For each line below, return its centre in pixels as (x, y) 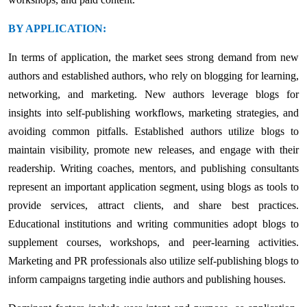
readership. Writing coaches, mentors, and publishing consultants (153, 168)
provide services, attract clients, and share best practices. (153, 205)
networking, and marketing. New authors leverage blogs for (153, 94)
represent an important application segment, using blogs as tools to (153, 186)
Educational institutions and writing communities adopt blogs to (153, 223)
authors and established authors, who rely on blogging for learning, (153, 75)
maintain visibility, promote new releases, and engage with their (153, 149)
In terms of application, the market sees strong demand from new (153, 57)
